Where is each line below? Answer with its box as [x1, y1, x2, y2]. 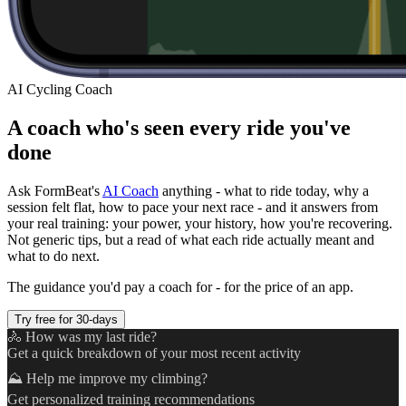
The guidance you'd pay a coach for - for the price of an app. [7, 278, 353, 295]
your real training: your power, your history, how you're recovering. [7, 215, 392, 231]
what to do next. [7, 247, 100, 264]
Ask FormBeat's [7, 182, 102, 198]
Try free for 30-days [14, 312, 118, 326]
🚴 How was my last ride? [7, 328, 157, 344]
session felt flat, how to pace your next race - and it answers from [7, 198, 378, 215]
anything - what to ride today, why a [159, 182, 369, 198]
